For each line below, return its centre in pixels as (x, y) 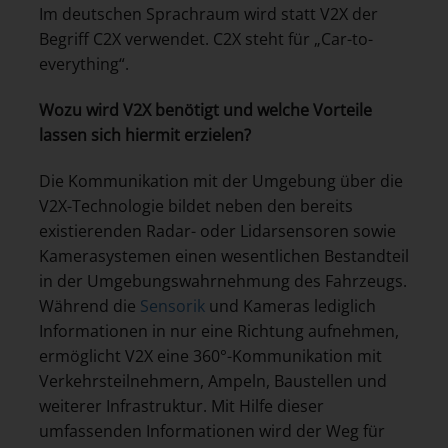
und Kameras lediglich (290, 305)
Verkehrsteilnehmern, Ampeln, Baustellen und (213, 380)
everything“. (84, 64)
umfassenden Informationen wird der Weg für (212, 430)
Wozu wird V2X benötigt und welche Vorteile (205, 110)
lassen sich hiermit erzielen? (145, 135)
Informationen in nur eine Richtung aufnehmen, (219, 330)
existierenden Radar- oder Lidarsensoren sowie (217, 230)
